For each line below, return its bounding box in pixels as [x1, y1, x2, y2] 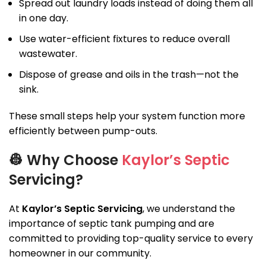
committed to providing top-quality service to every [9, 232, 253, 246]
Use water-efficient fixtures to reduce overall [19, 32, 230, 46]
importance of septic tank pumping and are [9, 217, 214, 231]
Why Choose [27, 150, 122, 170]
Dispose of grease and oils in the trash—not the [19, 68, 239, 82]
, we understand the [142, 202, 235, 216]
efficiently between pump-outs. [9, 124, 157, 138]
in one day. [19, 11, 68, 26]
